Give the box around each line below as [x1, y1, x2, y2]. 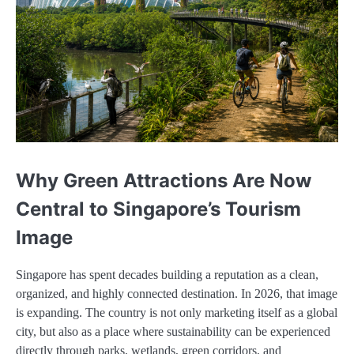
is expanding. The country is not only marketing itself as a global [16, 305, 337, 319]
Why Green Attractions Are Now [16, 169, 311, 193]
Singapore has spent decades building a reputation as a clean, [16, 267, 318, 281]
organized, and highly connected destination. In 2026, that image [16, 286, 337, 300]
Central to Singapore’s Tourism [16, 198, 301, 221]
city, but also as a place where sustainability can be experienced [16, 324, 330, 338]
